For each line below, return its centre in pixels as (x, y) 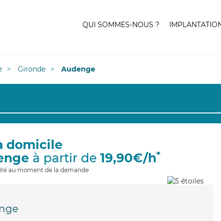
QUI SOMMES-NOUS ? (121, 25)
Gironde (32, 69)
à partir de (64, 158)
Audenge (78, 69)
